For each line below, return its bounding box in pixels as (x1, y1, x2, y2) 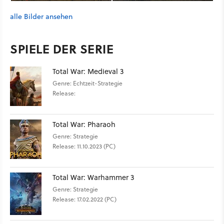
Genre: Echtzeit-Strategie (52, 78, 122, 87)
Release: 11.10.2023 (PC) (52, 141, 115, 150)
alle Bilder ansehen (10, 11, 72, 21)
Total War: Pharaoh (52, 118, 115, 129)
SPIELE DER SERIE (10, 39, 113, 57)
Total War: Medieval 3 (52, 65, 123, 76)
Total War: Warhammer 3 (52, 171, 134, 182)
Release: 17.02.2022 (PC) (52, 194, 116, 203)
